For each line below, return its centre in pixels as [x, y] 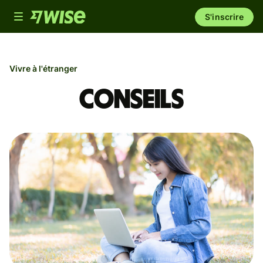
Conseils [131, 100]
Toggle [48, 18]
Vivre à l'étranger [43, 68]
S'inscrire [224, 17]
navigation [64, 33]
